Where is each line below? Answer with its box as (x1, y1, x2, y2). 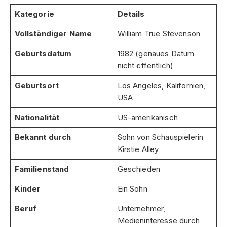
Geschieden (117, 164, 161, 174)
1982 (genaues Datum (117, 49, 195, 58)
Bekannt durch (14, 132, 71, 142)
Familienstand (14, 164, 69, 174)
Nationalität (14, 112, 60, 122)
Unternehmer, (117, 204, 166, 213)
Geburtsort (14, 81, 59, 90)
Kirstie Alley (117, 144, 159, 154)
